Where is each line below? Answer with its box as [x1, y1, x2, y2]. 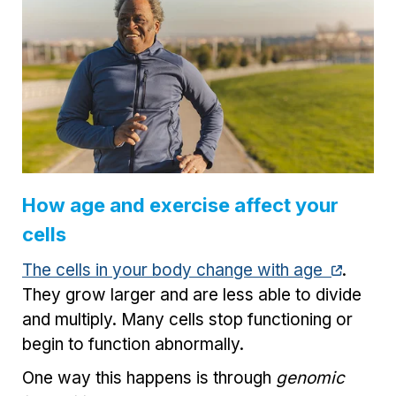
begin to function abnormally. [22, 333, 244, 354]
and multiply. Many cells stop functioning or [22, 308, 353, 330]
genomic [276, 367, 345, 388]
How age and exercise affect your [22, 193, 339, 217]
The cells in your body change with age [22, 259, 331, 280]
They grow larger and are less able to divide [22, 284, 362, 305]
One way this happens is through [22, 367, 276, 388]
